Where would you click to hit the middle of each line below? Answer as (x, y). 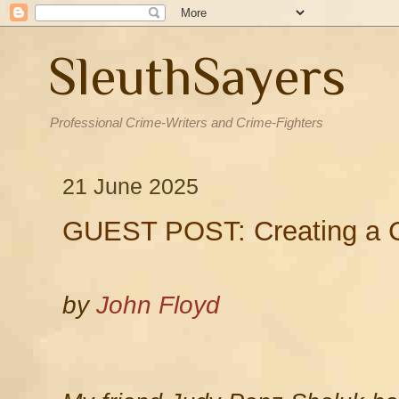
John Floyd (158, 305)
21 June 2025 (130, 186)
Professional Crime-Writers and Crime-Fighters (187, 122)
